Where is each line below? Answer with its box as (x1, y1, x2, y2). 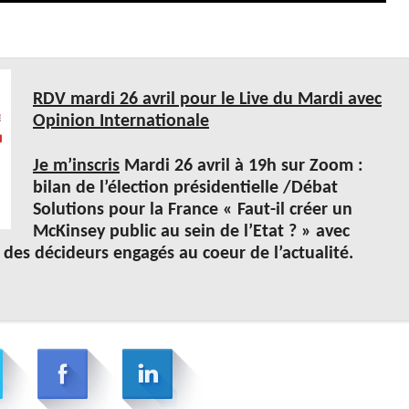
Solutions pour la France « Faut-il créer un (33, 200, 352, 219)
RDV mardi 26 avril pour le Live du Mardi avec (33, 89, 382, 109)
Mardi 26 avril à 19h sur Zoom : (120, 156, 363, 175)
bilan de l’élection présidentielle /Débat (33, 178, 338, 197)
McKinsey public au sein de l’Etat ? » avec (33, 222, 350, 241)
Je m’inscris (33, 156, 120, 175)
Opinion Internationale (33, 111, 209, 131)
